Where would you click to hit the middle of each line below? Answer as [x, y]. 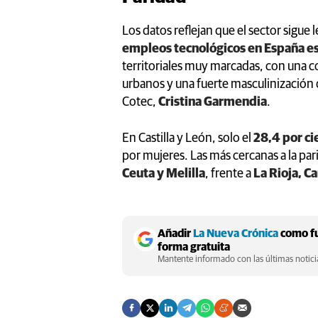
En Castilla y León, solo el [188, 138]
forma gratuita [194, 247]
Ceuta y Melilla [164, 174]
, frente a [229, 174]
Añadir [175, 233]
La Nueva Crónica [236, 233]
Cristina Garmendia [213, 102]
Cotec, [140, 102]
